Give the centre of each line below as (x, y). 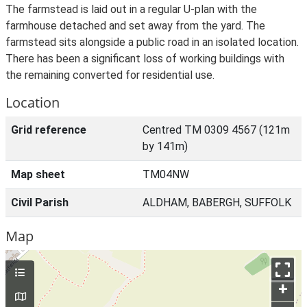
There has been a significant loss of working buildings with (145, 59)
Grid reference (49, 130)
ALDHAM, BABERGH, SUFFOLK (217, 202)
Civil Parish (40, 202)
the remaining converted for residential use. (110, 75)
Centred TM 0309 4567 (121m (216, 130)
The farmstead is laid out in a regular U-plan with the (131, 9)
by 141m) (165, 146)
